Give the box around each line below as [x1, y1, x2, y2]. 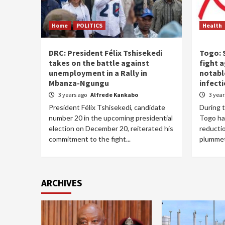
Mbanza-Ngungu [49, 78, 109, 88]
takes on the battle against [49, 58, 149, 68]
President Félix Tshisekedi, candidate [49, 103, 165, 111]
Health [202, 22, 222, 29]
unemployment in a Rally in [49, 68, 147, 78]
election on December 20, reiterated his [49, 124, 173, 133]
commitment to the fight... [49, 135, 131, 143]
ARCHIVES [41, 177, 82, 189]
